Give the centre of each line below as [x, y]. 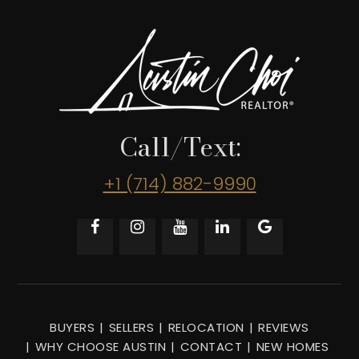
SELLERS [131, 327]
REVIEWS [284, 327]
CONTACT [211, 346]
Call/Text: [179, 147]
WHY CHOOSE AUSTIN [100, 346]
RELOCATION [206, 327]
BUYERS [73, 327]
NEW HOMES [292, 346]
